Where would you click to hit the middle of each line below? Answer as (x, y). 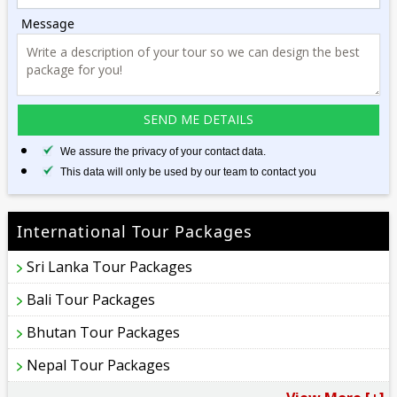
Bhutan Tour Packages (104, 332)
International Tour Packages (135, 231)
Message (48, 23)
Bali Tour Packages (91, 299)
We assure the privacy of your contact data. (163, 151)
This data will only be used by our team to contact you (189, 171)
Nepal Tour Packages (99, 365)
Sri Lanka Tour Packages (110, 266)
